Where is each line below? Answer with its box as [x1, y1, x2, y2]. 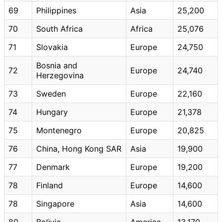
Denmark [36, 162, 70, 172]
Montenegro [36, 125, 82, 135]
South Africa [36, 23, 83, 34]
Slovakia [36, 42, 68, 52]
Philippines [36, 5, 76, 15]
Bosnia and [36, 60, 77, 70]
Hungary [36, 107, 68, 117]
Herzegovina [36, 70, 84, 80]
